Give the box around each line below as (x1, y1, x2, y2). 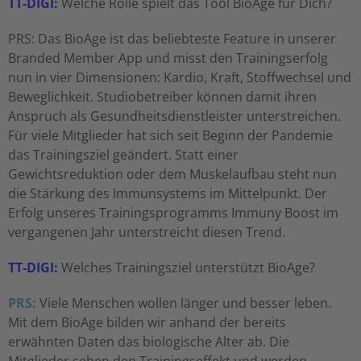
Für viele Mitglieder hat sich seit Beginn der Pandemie (8, 127, 333, 145)
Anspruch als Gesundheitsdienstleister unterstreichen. (8, 107, 341, 126)
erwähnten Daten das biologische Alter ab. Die (8, 333, 289, 351)
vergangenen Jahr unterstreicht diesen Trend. (8, 223, 285, 242)
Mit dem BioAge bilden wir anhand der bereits (8, 313, 286, 332)
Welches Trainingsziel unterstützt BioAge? (58, 259, 315, 277)
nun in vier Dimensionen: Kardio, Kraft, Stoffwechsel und (8, 68, 351, 87)
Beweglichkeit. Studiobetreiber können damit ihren (8, 88, 317, 106)
